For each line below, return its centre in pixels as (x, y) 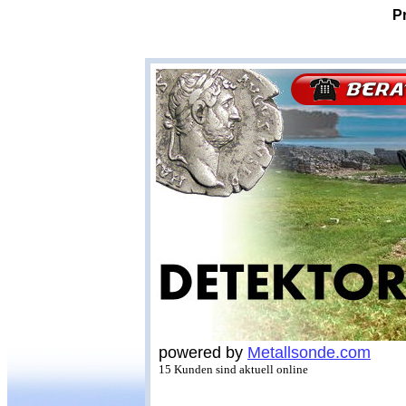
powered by (203, 353)
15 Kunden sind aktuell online (233, 369)
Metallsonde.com (309, 353)
